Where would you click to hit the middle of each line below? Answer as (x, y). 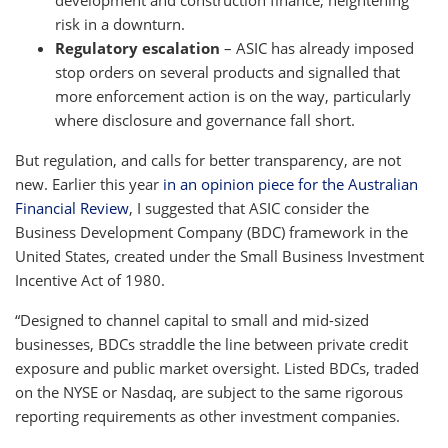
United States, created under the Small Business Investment (219, 255)
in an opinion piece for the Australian (290, 183)
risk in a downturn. (120, 23)
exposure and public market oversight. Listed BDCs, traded (217, 367)
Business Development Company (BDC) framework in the (211, 231)
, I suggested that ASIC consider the (249, 207)
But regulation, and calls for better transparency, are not (208, 159)
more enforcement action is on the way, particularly (233, 95)
